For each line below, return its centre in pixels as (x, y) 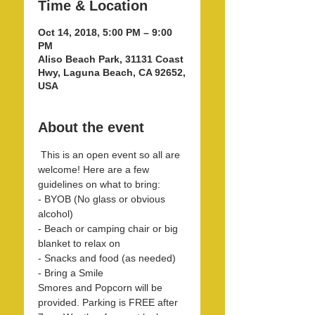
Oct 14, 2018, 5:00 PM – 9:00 (105, 32)
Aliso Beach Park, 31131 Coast (111, 59)
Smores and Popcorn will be (102, 288)
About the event (91, 127)
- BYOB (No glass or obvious (103, 199)
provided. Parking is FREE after (109, 302)
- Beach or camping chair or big (109, 229)
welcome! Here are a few (95, 169)
